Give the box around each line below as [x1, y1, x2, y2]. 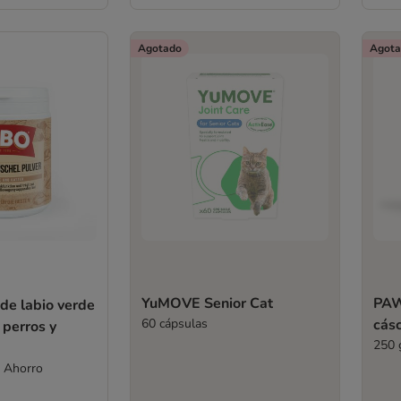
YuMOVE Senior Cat [141, 294, 273, 313]
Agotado [137, 40, 182, 55]
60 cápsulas [141, 315, 208, 332]
